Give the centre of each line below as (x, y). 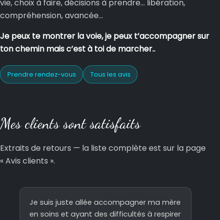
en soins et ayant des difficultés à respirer (105, 214)
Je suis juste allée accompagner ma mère (105, 202)
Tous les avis (110, 74)
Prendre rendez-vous (41, 74)
